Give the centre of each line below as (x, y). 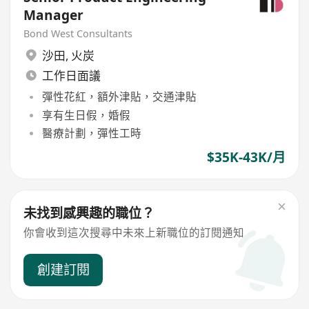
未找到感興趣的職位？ (89, 213)
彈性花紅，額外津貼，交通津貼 (119, 97)
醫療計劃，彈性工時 (91, 133)
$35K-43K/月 (246, 158)
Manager (54, 15)
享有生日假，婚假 (86, 115)
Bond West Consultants (78, 34)
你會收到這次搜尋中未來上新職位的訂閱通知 (134, 233)
